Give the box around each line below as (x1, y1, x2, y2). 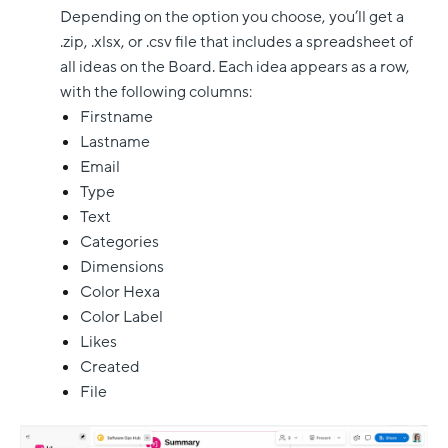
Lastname (80, 131, 150, 154)
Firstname (80, 106, 153, 129)
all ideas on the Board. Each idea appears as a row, (60, 56, 410, 79)
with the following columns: (60, 81, 252, 104)
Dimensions (80, 256, 164, 279)
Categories (80, 231, 159, 254)
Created (80, 356, 140, 379)
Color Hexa (80, 281, 160, 304)
